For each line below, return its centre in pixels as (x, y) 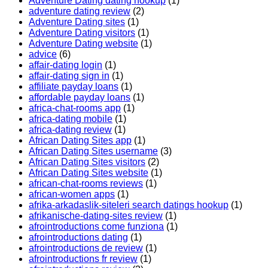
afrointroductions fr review (83, 259)
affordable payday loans (80, 98)
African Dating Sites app (80, 141)
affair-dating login (66, 65)
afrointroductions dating (78, 237)
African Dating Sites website (89, 173)
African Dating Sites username (93, 151)
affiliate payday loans (74, 87)
